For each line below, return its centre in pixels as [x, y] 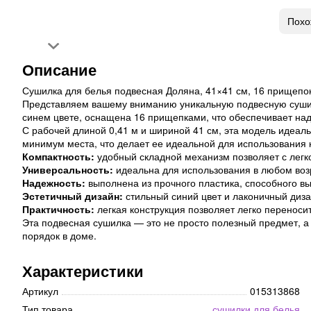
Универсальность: [68, 170]
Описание [59, 70]
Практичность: [58, 209]
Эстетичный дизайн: [73, 196]
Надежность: [54, 183]
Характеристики [83, 271]
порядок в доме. [59, 236]
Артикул [40, 291]
